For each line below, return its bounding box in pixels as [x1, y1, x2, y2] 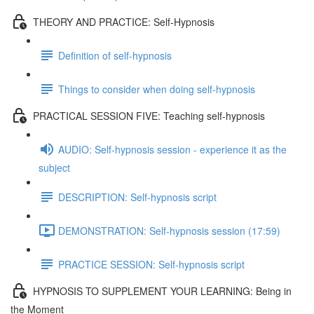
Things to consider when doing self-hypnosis [58, 81, 255, 96]
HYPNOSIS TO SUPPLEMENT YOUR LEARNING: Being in [33, 283, 292, 298]
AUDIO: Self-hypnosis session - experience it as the [58, 142, 287, 156]
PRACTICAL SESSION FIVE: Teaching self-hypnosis [33, 108, 265, 123]
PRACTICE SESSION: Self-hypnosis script [58, 257, 245, 271]
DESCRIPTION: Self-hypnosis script [58, 189, 217, 204]
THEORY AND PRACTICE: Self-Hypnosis [33, 14, 214, 29]
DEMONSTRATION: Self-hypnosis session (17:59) [58, 223, 280, 238]
